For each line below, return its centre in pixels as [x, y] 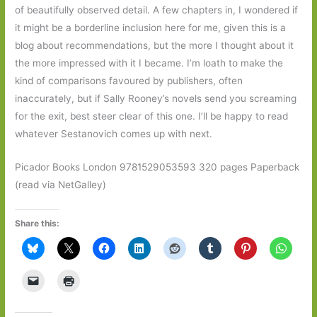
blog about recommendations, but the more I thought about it [155, 46]
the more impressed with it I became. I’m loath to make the [149, 63]
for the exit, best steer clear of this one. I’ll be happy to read [152, 116]
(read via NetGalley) [61, 185]
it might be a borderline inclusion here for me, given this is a [151, 28]
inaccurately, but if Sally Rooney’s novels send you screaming [156, 99]
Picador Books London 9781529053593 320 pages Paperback [157, 167]
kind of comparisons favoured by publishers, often [129, 81]
